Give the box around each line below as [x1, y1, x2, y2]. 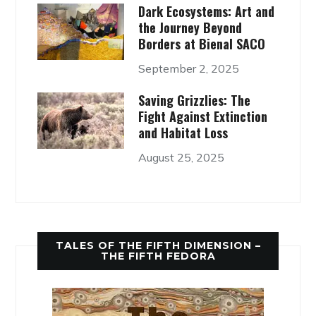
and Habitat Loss [138, 123, 228, 142]
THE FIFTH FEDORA [100, 249, 216, 262]
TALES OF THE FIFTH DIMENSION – [55, 238, 261, 252]
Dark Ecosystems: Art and [138, 1, 274, 20]
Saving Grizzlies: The [138, 90, 250, 109]
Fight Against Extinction [138, 107, 267, 126]
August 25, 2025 [138, 150, 224, 164]
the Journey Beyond [138, 18, 242, 37]
